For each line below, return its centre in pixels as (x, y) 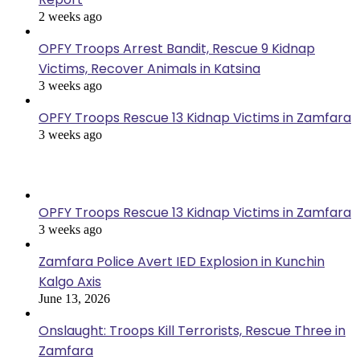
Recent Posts (48, 166)
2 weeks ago (70, 17)
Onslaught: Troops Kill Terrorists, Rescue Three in (192, 331)
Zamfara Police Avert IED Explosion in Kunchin (182, 262)
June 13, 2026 (74, 299)
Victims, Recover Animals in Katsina (149, 69)
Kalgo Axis (70, 282)
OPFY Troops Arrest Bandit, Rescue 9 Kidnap (177, 49)
